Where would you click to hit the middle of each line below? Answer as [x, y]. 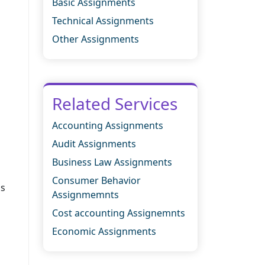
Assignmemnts [85, 194]
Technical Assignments [103, 20]
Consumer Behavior [96, 180]
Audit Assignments [94, 143]
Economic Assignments [104, 231]
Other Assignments [96, 39]
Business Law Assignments [112, 162]
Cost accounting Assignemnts [119, 213]
